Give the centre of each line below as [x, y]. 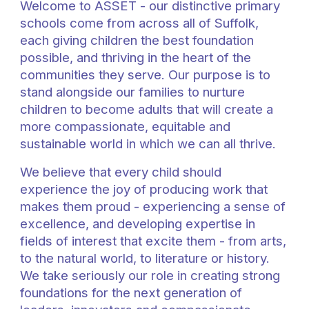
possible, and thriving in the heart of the [136, 58]
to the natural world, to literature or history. [145, 258]
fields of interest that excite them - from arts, [153, 241]
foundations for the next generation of [131, 293]
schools [45, 23]
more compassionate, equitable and [126, 127]
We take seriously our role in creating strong [150, 276]
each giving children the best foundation [137, 40]
